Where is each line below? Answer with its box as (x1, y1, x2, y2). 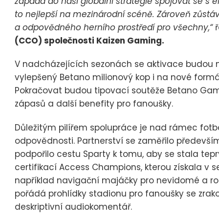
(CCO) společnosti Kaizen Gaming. (15, 35, 164, 46)
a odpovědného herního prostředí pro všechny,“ (15, 22, 215, 33)
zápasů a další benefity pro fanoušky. (15, 98, 173, 110)
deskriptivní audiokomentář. (15, 200, 132, 213)
